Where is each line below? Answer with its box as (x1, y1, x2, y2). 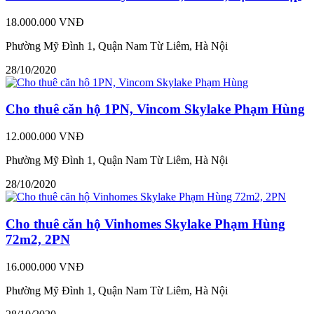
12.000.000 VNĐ (6, 130, 84, 143)
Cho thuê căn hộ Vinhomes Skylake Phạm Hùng (6, 216, 285, 231)
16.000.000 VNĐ (6, 260, 84, 273)
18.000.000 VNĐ (6, 15, 84, 28)
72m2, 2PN (6, 231, 70, 247)
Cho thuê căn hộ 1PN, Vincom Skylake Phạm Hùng (6, 102, 305, 117)
